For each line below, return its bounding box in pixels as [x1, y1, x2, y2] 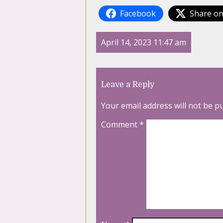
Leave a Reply [101, 80, 154, 90]
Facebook [120, 8, 156, 19]
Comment [101, 119, 139, 130]
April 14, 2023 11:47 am [101, 37, 186, 48]
